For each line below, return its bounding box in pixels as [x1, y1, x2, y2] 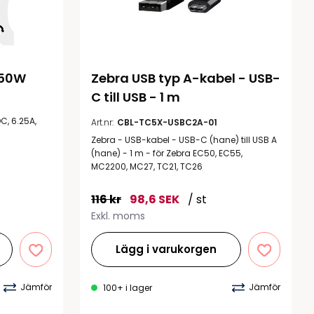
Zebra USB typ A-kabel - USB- [91, 69, 280, 87]
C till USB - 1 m [91, 88, 180, 106]
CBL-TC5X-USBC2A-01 [117, 116, 217, 128]
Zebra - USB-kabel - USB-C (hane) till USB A [91, 133, 277, 146]
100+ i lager [103, 282, 152, 294]
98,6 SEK [130, 191, 179, 207]
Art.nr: [91, 116, 114, 128]
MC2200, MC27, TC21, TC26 [91, 160, 203, 172]
